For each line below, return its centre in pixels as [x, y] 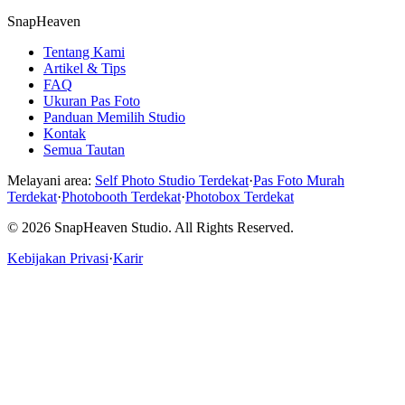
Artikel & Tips [85, 69]
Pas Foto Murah [299, 181]
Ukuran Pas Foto [92, 101]
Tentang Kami [84, 52]
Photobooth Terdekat [121, 197]
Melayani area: [49, 181]
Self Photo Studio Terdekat [172, 181]
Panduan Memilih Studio [114, 118]
